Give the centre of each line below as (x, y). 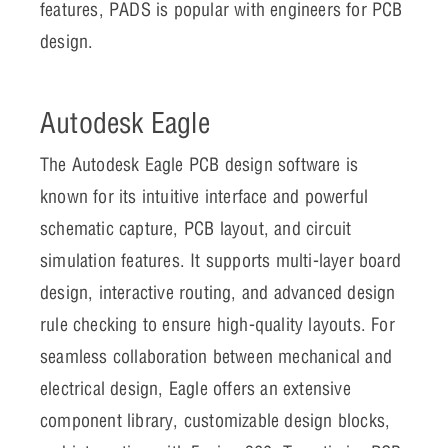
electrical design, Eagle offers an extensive (195, 388)
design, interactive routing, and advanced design (218, 292)
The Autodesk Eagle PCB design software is (199, 164)
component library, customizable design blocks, (215, 420)
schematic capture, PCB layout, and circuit (196, 228)
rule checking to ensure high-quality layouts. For (217, 324)
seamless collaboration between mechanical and (216, 356)
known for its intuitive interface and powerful (204, 196)
